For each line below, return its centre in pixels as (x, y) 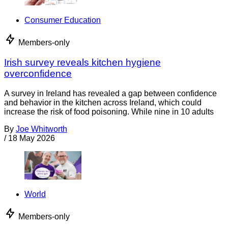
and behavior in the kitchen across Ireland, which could (103, 102)
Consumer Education (63, 20)
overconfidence (38, 74)
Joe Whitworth (41, 129)
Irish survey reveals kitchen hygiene (82, 63)
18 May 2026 (32, 138)
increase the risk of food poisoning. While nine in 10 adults (109, 111)
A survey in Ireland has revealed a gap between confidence (110, 93)
